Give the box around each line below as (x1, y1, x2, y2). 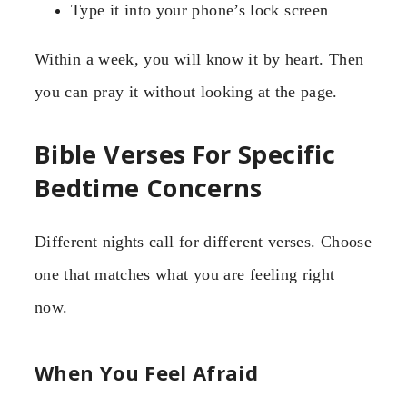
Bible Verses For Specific (35, 137, 335, 172)
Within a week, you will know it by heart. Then (35, 50, 364, 69)
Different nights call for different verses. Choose (35, 232, 372, 251)
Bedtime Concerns (35, 171, 263, 205)
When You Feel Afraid (35, 359, 259, 387)
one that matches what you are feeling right (35, 264, 335, 283)
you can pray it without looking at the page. (35, 83, 338, 102)
